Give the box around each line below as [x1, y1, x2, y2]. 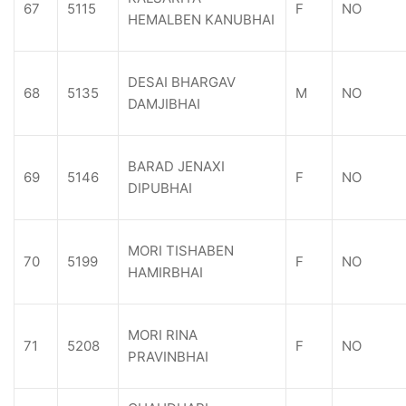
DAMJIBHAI [128, 95, 200, 112]
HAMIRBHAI [128, 264, 203, 281]
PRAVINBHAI [128, 348, 208, 365]
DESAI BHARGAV [128, 73, 236, 91]
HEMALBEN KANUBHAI [128, 11, 275, 28]
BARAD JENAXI [128, 158, 225, 175]
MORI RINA [128, 326, 198, 343]
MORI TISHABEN [128, 242, 234, 259]
